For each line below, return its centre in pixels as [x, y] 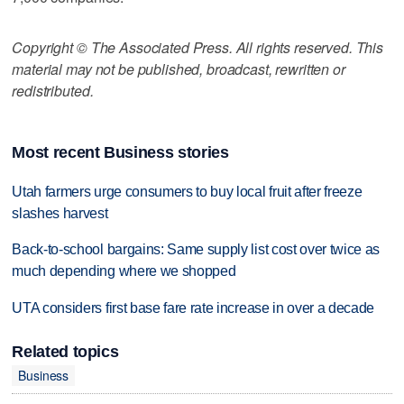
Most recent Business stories [120, 152]
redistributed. [53, 90]
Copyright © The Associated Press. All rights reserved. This [198, 47]
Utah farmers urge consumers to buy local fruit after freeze [187, 191]
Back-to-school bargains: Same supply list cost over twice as [196, 250]
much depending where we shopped [124, 271]
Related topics [65, 351]
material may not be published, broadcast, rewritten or [179, 69]
